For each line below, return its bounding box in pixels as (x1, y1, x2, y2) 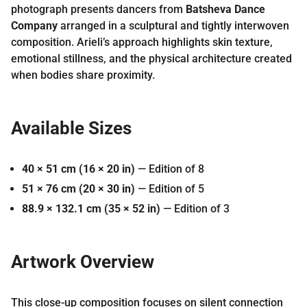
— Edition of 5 (135, 182, 204, 195)
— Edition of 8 (135, 162, 204, 175)
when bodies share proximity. (11, 68, 155, 82)
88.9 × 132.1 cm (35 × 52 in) (22, 201, 160, 215)
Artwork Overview (11, 251, 154, 272)
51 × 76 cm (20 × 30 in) (22, 182, 135, 195)
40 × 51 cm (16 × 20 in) (22, 162, 135, 175)
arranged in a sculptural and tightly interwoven (58, 19, 289, 32)
